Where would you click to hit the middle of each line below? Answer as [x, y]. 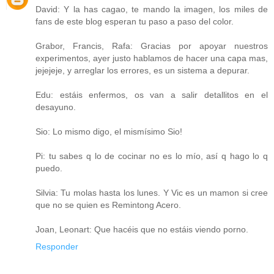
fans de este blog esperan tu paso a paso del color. [135, 22]
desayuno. [56, 107]
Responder [57, 247]
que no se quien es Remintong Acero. [108, 205]
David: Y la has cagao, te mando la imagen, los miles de [152, 9]
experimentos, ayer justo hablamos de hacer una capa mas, [152, 58]
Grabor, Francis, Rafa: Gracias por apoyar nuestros [152, 46]
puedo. [49, 168]
